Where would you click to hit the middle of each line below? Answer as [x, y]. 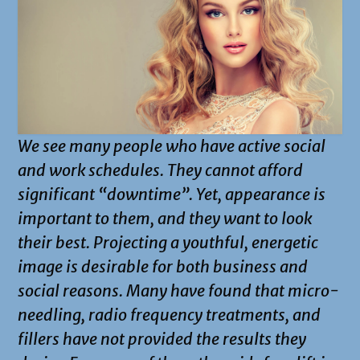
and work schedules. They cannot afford [160, 170]
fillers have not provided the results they [162, 338]
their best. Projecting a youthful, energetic [168, 242]
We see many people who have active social [172, 145]
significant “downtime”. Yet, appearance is [172, 194]
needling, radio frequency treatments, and [169, 314]
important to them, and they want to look [165, 218]
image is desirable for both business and [163, 266]
